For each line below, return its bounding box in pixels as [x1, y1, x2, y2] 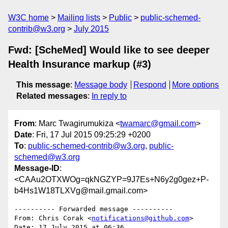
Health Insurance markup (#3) [8, 59, 151, 70]
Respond [133, 80, 166, 89]
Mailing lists [58, 13, 100, 22]
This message [16, 80, 70, 89]
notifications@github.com [92, 214, 189, 222]
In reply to [92, 92, 127, 100]
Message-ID [14, 164, 60, 173]
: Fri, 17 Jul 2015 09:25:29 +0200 [32, 130, 151, 139]
